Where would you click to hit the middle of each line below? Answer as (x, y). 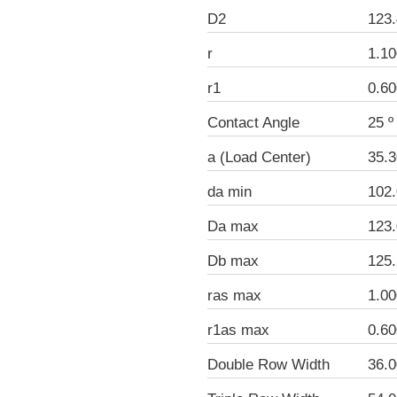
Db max (233, 261)
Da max (233, 226)
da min (230, 191)
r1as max (238, 330)
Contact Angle (253, 122)
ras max (234, 295)
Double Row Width (269, 364)
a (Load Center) (259, 157)
